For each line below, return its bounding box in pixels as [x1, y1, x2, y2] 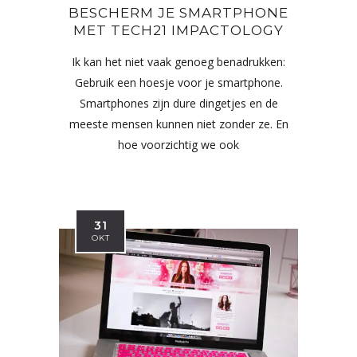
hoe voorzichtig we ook [118, 137, 239, 153]
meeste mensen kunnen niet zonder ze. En [69, 116, 288, 132]
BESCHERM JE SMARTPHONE [69, 5, 288, 22]
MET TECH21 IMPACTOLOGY [73, 22, 284, 39]
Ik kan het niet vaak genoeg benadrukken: [72, 54, 285, 70]
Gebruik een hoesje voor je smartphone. [74, 75, 283, 91]
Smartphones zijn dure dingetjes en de [79, 96, 278, 112]
